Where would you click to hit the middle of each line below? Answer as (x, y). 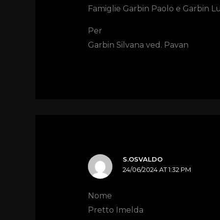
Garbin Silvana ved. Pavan (138, 45)
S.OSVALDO (143, 159)
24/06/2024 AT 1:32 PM (157, 170)
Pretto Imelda (115, 210)
